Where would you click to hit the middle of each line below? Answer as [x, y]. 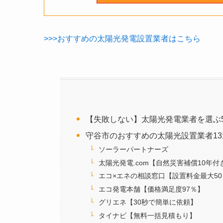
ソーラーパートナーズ [133, 150]
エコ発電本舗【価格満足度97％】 [151, 189]
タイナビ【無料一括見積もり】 [147, 216]
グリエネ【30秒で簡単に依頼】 [148, 202]
